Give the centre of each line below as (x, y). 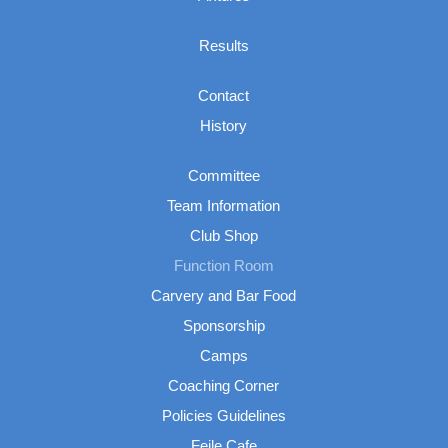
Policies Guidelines (223, 416)
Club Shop (223, 236)
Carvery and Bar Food (224, 296)
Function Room (223, 266)
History (224, 126)
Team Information (224, 206)
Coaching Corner (224, 386)
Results (223, 46)
